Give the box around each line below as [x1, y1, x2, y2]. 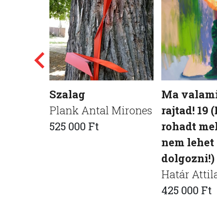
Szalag [49, 87, 85, 102]
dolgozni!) [161, 151, 215, 166]
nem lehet [161, 135, 215, 150]
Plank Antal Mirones [49, 103, 152, 118]
